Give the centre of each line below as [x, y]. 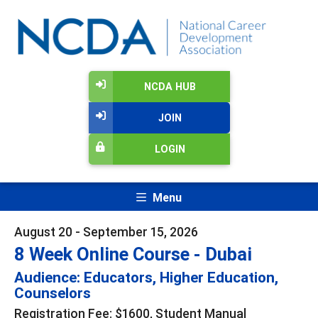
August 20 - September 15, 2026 [106, 231]
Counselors [53, 293]
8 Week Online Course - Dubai [133, 254]
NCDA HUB [170, 87]
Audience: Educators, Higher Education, [146, 277]
